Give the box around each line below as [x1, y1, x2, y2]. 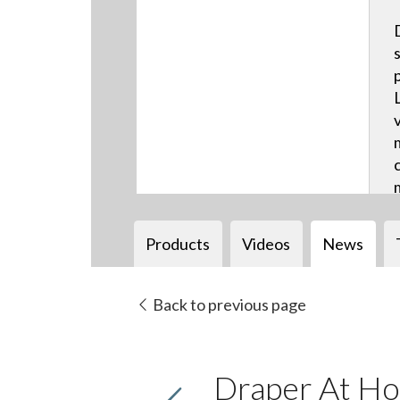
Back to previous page [150, 295, 306, 315]
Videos [242, 233, 291, 254]
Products [146, 233, 211, 254]
